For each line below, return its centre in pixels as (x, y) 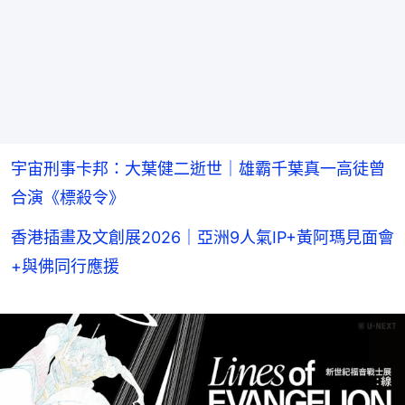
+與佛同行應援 (65, 267)
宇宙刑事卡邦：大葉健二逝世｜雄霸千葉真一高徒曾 (198, 169)
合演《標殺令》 (68, 198)
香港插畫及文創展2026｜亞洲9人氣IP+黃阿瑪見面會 (202, 238)
